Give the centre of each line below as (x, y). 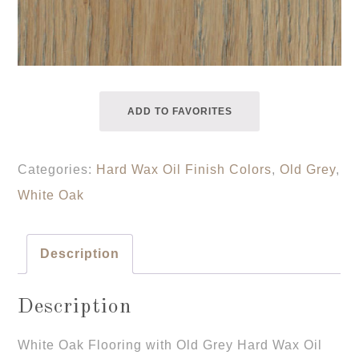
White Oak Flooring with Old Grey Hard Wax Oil (170, 345)
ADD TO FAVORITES (179, 112)
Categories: (57, 170)
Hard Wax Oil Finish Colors (184, 170)
